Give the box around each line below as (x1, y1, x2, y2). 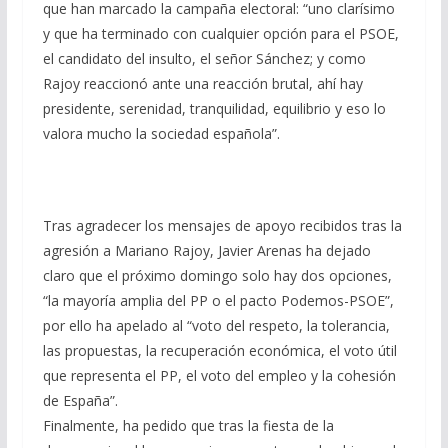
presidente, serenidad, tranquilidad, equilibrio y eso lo (42, 98, 386, 118)
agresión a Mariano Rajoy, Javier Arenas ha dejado (42, 240, 371, 260)
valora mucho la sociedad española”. (42, 123, 280, 143)
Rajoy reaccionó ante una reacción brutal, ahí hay (42, 73, 363, 93)
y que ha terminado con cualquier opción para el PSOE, (42, 23, 399, 43)
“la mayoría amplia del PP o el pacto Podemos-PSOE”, (42, 290, 394, 310)
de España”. (42, 390, 118, 410)
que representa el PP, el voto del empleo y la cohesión (42, 365, 396, 385)
